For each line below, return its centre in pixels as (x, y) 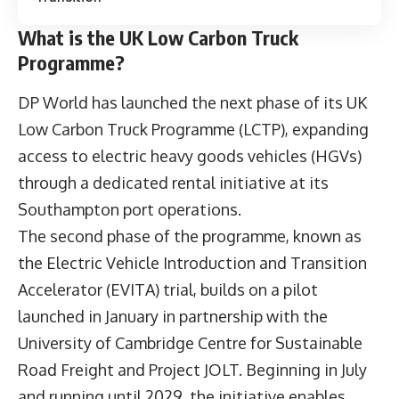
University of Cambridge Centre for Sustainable (190, 342)
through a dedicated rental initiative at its (173, 182)
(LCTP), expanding (302, 129)
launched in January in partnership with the (173, 316)
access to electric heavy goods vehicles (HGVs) (190, 155)
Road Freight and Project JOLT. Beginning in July (192, 369)
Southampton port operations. (130, 209)
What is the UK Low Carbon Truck (158, 37)
